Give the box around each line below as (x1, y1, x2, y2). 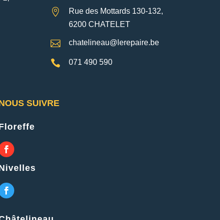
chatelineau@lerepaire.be (69, 38, 160, 47)
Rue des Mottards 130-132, (69, 7, 164, 16)
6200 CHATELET (69, 20, 131, 29)
